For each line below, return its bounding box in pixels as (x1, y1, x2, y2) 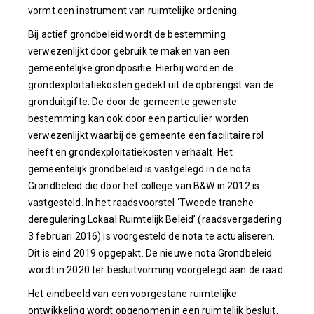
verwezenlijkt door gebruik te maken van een (28, 45, 231, 57)
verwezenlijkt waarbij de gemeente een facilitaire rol (28, 129, 264, 141)
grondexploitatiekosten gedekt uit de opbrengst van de (28, 78, 275, 90)
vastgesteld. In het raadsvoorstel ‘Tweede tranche (28, 196, 254, 208)
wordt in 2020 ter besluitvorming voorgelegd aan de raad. (28, 264, 285, 275)
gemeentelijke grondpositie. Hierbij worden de (28, 62, 234, 74)
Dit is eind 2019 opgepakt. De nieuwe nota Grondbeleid (28, 247, 273, 259)
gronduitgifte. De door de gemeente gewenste (28, 95, 238, 107)
